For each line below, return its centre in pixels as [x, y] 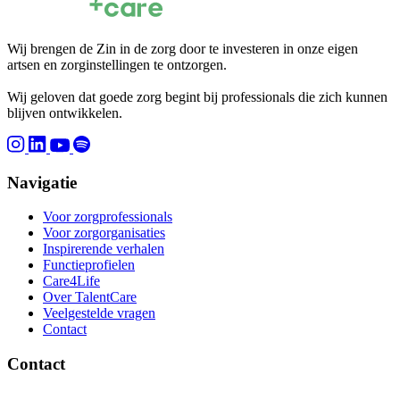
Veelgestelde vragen [99, 313]
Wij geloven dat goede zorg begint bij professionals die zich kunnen [197, 97]
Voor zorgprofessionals [108, 217]
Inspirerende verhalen [104, 249]
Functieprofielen [89, 265]
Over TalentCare [90, 297]
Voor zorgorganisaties [104, 233]
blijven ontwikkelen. [65, 113]
